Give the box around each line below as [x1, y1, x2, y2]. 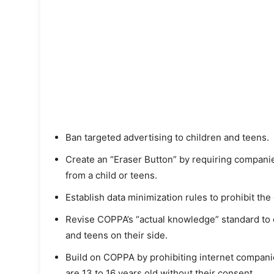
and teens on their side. [65, 229, 168, 241]
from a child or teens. [65, 169, 157, 181]
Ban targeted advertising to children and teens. [65, 131, 269, 143]
